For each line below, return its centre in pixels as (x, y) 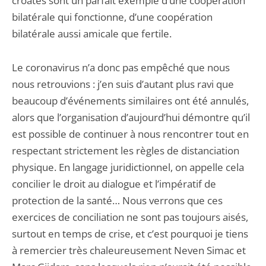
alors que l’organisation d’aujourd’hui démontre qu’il (131, 117)
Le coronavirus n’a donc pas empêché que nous (121, 67)
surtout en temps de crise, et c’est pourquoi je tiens (130, 234)
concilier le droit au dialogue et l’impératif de (114, 184)
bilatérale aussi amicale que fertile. (92, 34)
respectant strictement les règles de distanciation (126, 151)
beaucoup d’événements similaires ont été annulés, (130, 101)
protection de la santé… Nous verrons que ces (117, 200)
